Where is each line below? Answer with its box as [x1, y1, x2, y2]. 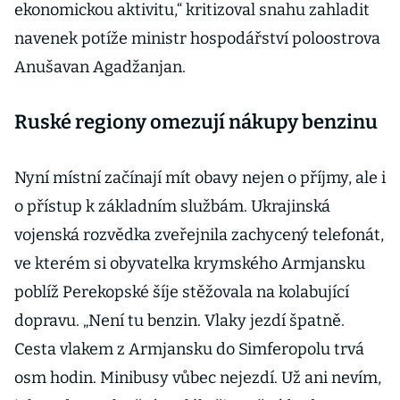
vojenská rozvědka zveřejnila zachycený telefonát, [14, 225, 384, 246]
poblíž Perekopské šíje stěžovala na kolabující [14, 282, 349, 303]
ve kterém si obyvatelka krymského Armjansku [14, 254, 365, 274]
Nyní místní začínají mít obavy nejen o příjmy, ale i [14, 168, 386, 188]
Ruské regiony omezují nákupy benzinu [14, 110, 378, 135]
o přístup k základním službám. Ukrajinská [14, 196, 330, 217]
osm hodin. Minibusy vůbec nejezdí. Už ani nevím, [14, 368, 381, 388]
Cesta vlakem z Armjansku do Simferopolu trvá [14, 339, 364, 360]
